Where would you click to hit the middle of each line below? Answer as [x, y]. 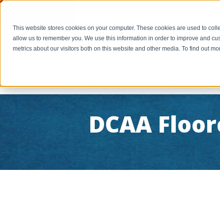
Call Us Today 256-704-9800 [136, 35]
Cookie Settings [37, 11]
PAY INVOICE [67, 35]
